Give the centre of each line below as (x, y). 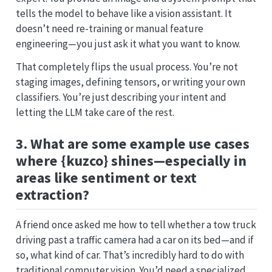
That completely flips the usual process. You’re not (127, 66)
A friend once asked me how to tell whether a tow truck (136, 224)
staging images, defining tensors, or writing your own (130, 82)
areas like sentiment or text (106, 178)
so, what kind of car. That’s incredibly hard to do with (130, 255)
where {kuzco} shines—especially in (131, 161)
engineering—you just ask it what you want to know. (128, 44)
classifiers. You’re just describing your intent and (121, 97)
